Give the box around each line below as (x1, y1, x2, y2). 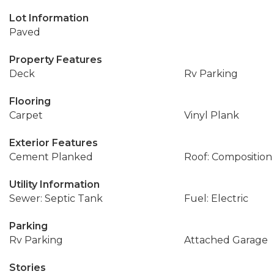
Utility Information (9, 179, 100, 190)
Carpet (9, 109, 43, 121)
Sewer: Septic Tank (9, 193, 103, 204)
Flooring (9, 95, 51, 107)
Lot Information (9, 12, 89, 24)
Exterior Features (9, 137, 98, 149)
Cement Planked (9, 151, 93, 163)
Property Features (9, 54, 102, 65)
